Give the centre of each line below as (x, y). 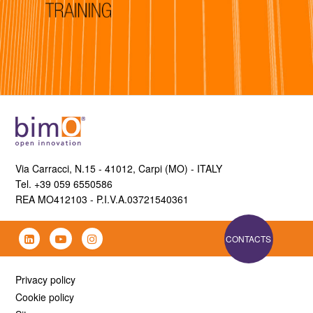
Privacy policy (46, 279)
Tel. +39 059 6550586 (64, 183)
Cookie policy (45, 297)
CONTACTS (249, 239)
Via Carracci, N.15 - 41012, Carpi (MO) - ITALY (119, 168)
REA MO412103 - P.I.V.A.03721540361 (102, 199)
